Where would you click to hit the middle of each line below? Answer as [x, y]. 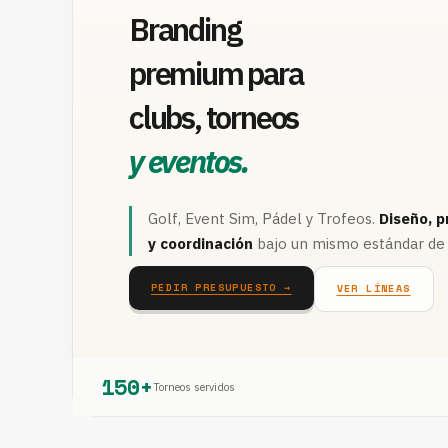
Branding [185, 29]
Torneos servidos [194, 387]
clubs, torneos [214, 117]
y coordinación [200, 243]
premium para [216, 73]
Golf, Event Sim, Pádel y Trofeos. [263, 218]
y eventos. [189, 161]
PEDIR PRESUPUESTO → [221, 288]
